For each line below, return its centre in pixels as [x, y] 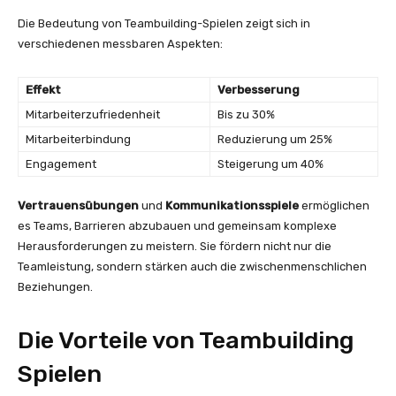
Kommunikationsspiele [232, 206]
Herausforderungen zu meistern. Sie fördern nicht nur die [175, 246]
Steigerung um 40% [270, 164]
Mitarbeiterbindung [78, 139]
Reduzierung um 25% [275, 139]
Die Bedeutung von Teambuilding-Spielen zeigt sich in [164, 23]
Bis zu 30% [246, 114]
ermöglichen [334, 206]
